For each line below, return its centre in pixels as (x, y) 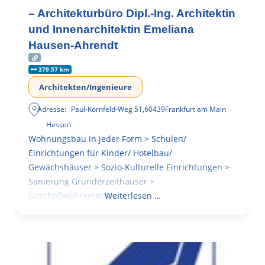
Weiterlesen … (132, 196)
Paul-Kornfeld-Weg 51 (107, 109)
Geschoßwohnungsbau (74, 196)
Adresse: (52, 109)
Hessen (59, 125)
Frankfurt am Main (196, 109)
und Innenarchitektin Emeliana (111, 30)
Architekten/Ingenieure (85, 87)
